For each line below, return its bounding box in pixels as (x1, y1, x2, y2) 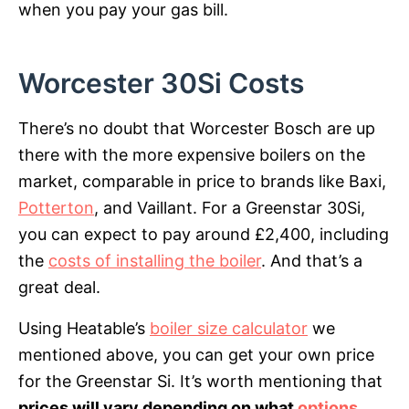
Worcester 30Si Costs (18, 67, 304, 100)
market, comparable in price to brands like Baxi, (18, 172, 386, 192)
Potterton (18, 198, 94, 218)
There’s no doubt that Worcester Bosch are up (18, 119, 375, 139)
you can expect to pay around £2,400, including (18, 225, 389, 245)
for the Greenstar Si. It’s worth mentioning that (18, 372, 383, 392)
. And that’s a (261, 251, 362, 271)
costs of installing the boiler (48, 251, 261, 271)
